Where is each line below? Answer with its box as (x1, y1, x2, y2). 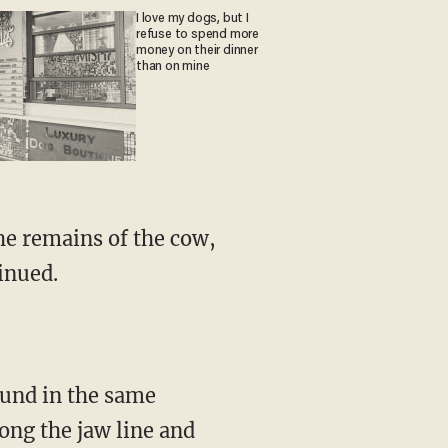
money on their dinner (136, 43, 258, 58)
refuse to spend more (136, 27, 259, 42)
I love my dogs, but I (136, 11, 249, 26)
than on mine (136, 59, 210, 74)
